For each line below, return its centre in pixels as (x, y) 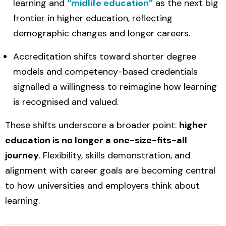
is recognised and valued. (66, 102)
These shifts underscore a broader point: (92, 125)
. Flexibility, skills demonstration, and (115, 155)
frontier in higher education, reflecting (93, 18)
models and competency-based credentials (105, 72)
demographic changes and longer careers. (102, 33)
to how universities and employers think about (102, 186)
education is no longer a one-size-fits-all (96, 140)
